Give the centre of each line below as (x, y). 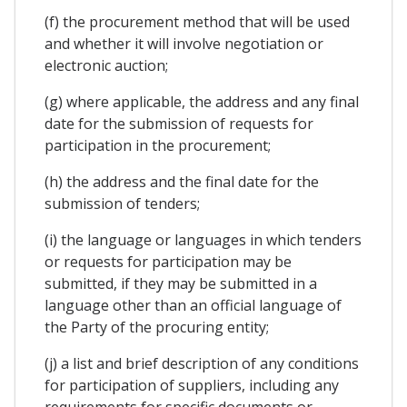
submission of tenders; (122, 203)
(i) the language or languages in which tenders (203, 239)
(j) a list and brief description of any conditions (202, 363)
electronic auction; (106, 65)
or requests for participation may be (168, 261)
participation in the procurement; (158, 145)
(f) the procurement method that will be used (197, 21)
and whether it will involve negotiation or (184, 43)
